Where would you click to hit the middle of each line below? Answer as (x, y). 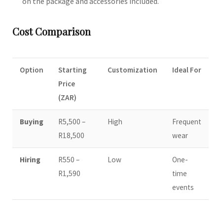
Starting (73, 70)
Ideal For (187, 70)
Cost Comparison (52, 31)
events (183, 187)
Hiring (30, 160)
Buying (32, 122)
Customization (132, 70)
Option (32, 70)
